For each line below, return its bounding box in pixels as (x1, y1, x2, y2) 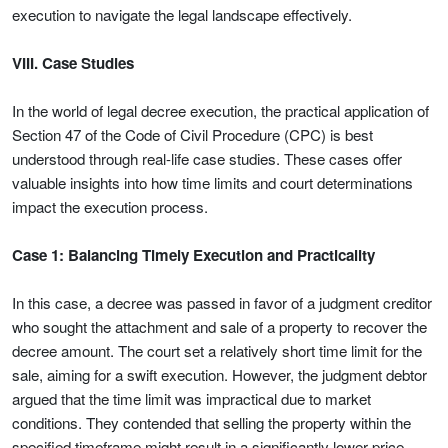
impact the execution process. (12, 196, 208, 217)
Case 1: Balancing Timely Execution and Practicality (12, 244, 375, 266)
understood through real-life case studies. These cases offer (12, 148, 402, 169)
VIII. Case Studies (12, 52, 134, 74)
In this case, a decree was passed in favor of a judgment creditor (12, 292, 432, 313)
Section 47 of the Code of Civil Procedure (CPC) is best (12, 124, 373, 145)
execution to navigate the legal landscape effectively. (12, 4, 352, 25)
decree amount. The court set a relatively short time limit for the (12, 340, 422, 361)
